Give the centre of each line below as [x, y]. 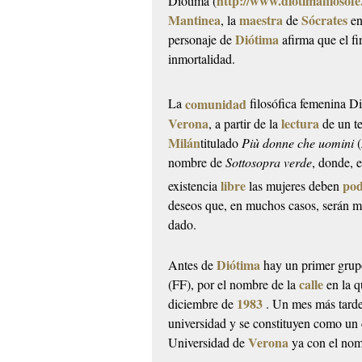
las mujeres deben [295, 186]
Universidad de [208, 343]
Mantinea [195, 20]
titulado [221, 142]
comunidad [216, 103]
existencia [195, 186]
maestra [261, 20]
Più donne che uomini [298, 142]
